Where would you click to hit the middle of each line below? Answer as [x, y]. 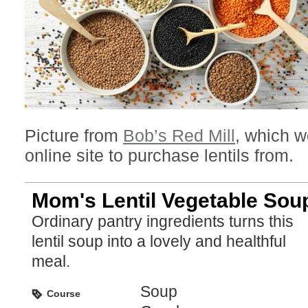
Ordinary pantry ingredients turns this [163, 221]
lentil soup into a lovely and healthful [159, 241]
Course [64, 294]
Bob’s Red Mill [179, 135]
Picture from [74, 135]
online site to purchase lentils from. [159, 155]
